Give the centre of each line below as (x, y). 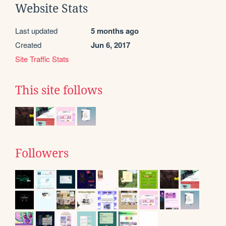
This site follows (59, 90)
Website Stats (51, 8)
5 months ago (115, 31)
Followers (42, 153)
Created (28, 44)
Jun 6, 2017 (110, 45)
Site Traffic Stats (42, 59)
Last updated (36, 30)
